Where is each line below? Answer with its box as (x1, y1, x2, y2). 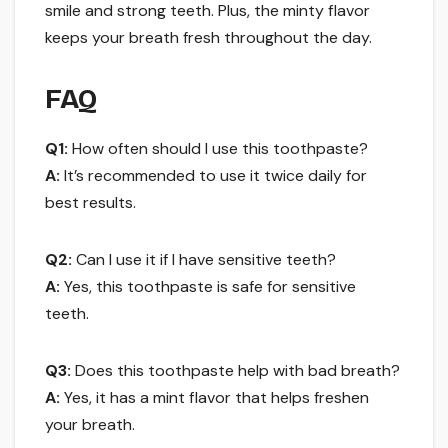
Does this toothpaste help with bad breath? (71, 360, 400, 382)
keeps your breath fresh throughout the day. (45, 27, 372, 49)
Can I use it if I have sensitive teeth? (72, 249, 336, 271)
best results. (45, 192, 136, 214)
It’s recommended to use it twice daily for (60, 165, 367, 187)
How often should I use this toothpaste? (68, 138, 368, 160)
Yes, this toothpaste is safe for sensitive (60, 276, 356, 298)
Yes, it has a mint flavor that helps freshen (60, 387, 369, 409)
